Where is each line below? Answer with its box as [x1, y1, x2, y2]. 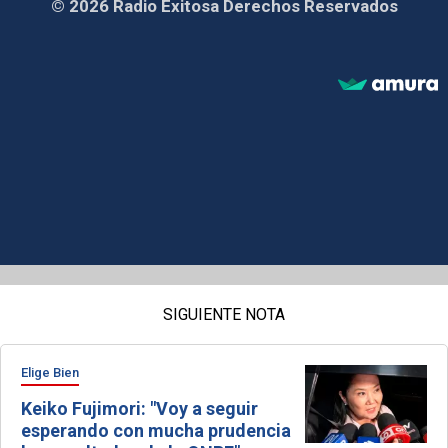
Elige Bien [21, 364, 79, 380]
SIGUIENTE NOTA [163, 304, 285, 324]
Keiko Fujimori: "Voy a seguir [21, 397, 258, 419]
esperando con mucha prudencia [21, 419, 291, 441]
